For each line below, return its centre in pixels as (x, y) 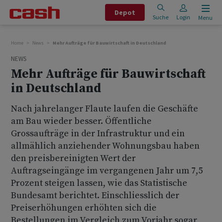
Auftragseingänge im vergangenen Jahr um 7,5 (107, 171)
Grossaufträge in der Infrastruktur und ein (98, 134)
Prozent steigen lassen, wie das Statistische (99, 183)
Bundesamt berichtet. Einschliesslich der (95, 195)
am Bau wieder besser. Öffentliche (81, 121)
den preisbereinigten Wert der (73, 158)
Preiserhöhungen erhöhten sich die (84, 208)
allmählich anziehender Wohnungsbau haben (105, 146)
